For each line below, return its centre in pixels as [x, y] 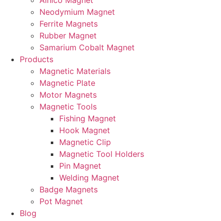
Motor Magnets [68, 95]
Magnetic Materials [75, 71]
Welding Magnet [89, 178]
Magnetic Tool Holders [102, 154]
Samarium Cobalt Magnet [87, 47]
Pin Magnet [80, 166]
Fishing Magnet [88, 118]
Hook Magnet [85, 130]
